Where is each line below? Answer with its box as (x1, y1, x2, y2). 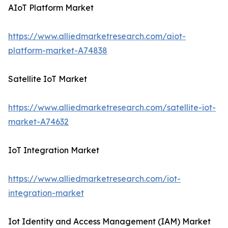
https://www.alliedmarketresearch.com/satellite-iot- (8, 102, 216, 113)
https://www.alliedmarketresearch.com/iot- (8, 174, 181, 184)
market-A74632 (8, 117, 69, 127)
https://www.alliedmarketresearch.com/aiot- (8, 31, 186, 42)
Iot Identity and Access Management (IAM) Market (8, 216, 211, 227)
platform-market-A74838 (8, 45, 107, 56)
